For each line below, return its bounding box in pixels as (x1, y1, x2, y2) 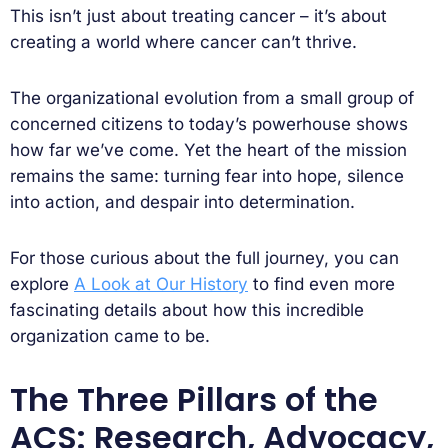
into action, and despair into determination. (10, 191, 355, 212)
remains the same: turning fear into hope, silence (10, 165, 404, 186)
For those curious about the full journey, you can (10, 247, 399, 268)
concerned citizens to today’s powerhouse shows (10, 113, 408, 134)
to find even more (248, 273, 395, 294)
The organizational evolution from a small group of (10, 87, 414, 108)
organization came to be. (10, 325, 210, 346)
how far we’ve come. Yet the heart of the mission (10, 139, 407, 160)
